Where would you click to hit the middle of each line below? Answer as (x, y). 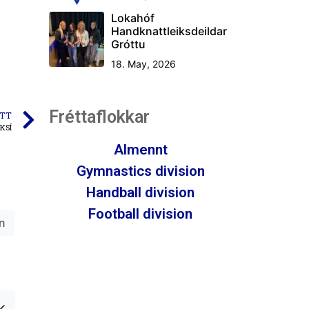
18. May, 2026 (143, 63)
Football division (140, 213)
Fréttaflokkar (99, 117)
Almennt (140, 149)
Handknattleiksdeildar (169, 31)
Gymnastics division (140, 171)
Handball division (140, 192)
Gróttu (128, 44)
